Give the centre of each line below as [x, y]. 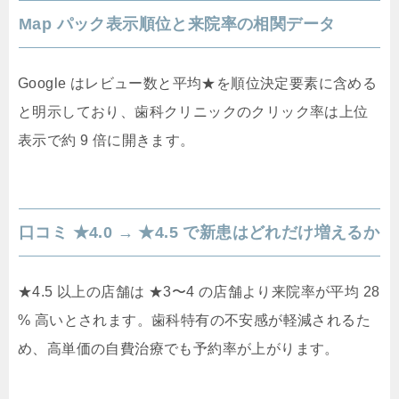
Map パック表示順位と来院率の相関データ [177, 24]
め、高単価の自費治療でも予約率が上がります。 [179, 349]
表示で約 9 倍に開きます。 [106, 141]
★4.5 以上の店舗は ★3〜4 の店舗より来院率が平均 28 [199, 292]
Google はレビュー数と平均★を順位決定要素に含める [198, 84]
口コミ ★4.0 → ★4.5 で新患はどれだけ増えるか [199, 233]
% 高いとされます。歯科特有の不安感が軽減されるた [194, 321]
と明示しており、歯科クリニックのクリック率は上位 [193, 112]
